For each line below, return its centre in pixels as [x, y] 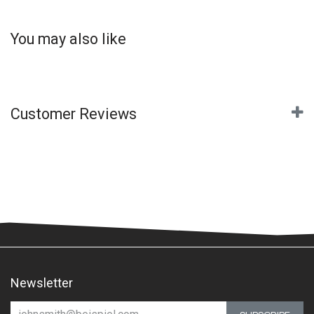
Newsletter [42, 282]
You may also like [68, 39]
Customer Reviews [74, 114]
